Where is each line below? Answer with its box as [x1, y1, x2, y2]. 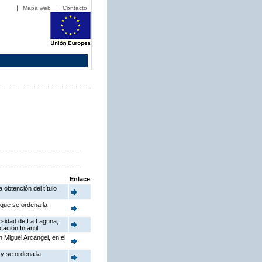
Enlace [70, 175, 90, 183]
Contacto [63, 5, 87, 11]
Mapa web [23, 5, 51, 11]
